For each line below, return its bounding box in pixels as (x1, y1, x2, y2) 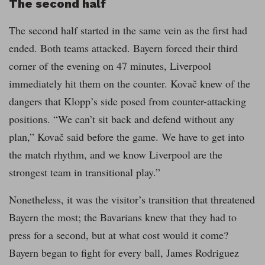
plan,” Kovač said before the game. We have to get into (9, 130, 244, 144)
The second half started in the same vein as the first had (9, 23, 247, 38)
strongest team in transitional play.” (9, 165, 160, 180)
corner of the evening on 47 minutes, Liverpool (9, 59, 211, 73)
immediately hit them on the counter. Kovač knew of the (9, 76, 250, 91)
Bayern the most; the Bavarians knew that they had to (9, 210, 237, 225)
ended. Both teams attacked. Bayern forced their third (9, 41, 238, 56)
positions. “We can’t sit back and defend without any (9, 112, 234, 127)
